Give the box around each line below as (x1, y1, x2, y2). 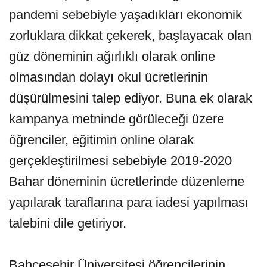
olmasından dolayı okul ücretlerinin (9, 70, 208, 85)
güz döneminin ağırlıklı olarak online (9, 49, 215, 64)
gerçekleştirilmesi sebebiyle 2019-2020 (9, 153, 232, 168)
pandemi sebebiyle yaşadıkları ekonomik (9, 7, 242, 22)
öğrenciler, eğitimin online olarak (9, 132, 194, 147)
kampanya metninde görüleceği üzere (9, 111, 224, 126)
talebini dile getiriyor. (9, 216, 126, 231)
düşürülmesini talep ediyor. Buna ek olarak (9, 91, 252, 105)
